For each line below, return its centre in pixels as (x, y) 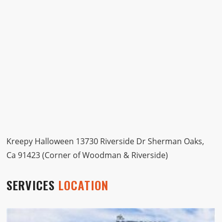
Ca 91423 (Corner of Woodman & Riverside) (87, 155)
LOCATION (84, 185)
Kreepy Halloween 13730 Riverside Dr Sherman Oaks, (106, 141)
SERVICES (33, 185)
